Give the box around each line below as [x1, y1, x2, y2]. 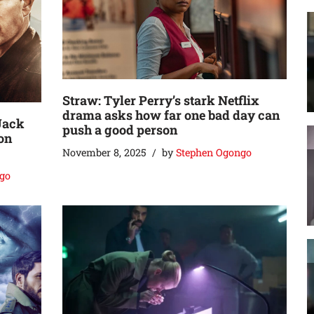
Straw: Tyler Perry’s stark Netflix [62, 91, 259, 109]
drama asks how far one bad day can [62, 106, 280, 123]
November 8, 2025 [62, 145, 146, 159]
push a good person [62, 121, 177, 138]
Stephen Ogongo [176, 145, 252, 159]
